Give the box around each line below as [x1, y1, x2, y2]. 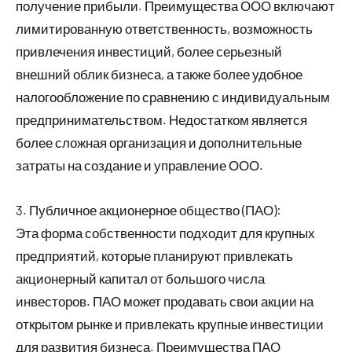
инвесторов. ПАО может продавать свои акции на [16, 292, 313, 309]
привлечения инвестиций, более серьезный [16, 42, 282, 59]
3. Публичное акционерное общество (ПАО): [16, 201, 281, 218]
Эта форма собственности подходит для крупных [16, 224, 315, 240]
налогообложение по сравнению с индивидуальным [16, 88, 330, 104]
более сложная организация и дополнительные [16, 134, 302, 150]
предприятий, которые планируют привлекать [16, 247, 293, 263]
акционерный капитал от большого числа [16, 269, 265, 286]
